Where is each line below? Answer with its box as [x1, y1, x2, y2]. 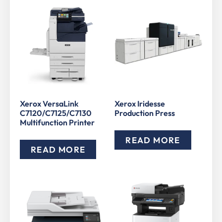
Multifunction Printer [20, 117, 95, 127]
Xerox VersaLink [20, 98, 78, 109]
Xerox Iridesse [114, 98, 166, 109]
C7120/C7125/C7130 [20, 108, 92, 118]
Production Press [114, 108, 175, 118]
